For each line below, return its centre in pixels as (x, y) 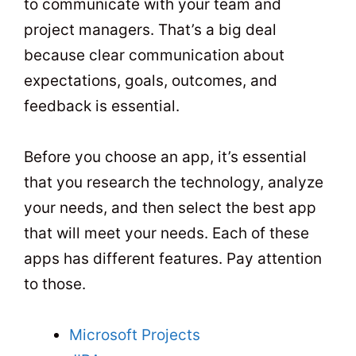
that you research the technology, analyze (174, 183)
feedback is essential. (102, 106)
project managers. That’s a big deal (150, 29)
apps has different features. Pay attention (173, 259)
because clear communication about (154, 55)
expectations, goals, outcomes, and (151, 80)
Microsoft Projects (135, 335)
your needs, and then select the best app (170, 208)
